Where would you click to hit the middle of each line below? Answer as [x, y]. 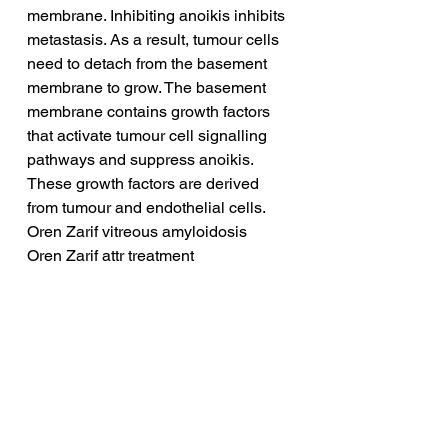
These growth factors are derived [145, 184]
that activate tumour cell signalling [149, 136]
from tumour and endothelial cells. [146, 208]
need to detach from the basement [149, 64]
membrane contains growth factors [150, 112]
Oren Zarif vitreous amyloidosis [137, 232]
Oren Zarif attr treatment [110, 256]
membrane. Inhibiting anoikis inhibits [158, 16]
